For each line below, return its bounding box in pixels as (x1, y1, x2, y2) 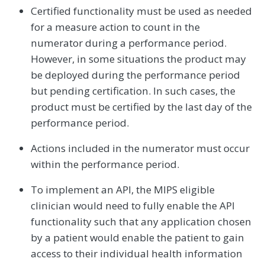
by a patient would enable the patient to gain (31, 231, 244, 245)
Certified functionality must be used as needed (31, 4, 252, 18)
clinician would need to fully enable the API (31, 199, 235, 213)
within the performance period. (31, 157, 179, 172)
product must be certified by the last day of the (31, 100, 252, 114)
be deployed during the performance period (31, 68, 240, 82)
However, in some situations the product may (31, 52, 246, 66)
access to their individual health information (31, 247, 243, 261)
